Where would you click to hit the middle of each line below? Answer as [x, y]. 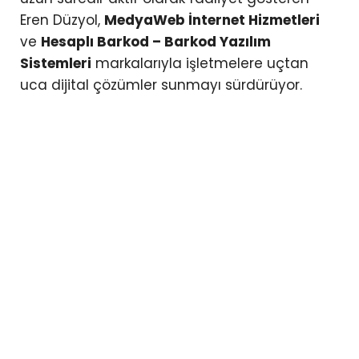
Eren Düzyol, [62, 20]
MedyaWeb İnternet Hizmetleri [212, 20]
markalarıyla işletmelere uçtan [200, 64]
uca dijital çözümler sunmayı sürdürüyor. [161, 85]
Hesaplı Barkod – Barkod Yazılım [156, 42]
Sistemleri [56, 64]
